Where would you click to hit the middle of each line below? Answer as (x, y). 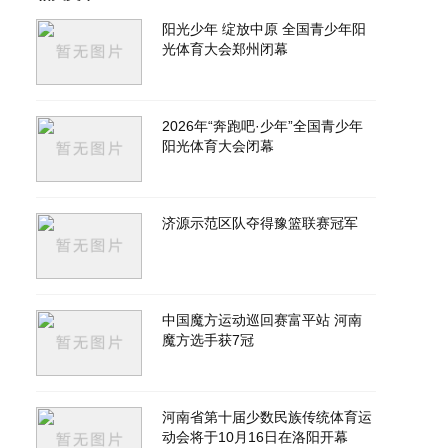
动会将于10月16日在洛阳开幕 (255, 437)
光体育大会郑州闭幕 (225, 49)
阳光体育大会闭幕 (218, 146)
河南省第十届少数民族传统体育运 (267, 417)
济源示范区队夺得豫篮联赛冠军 (260, 223)
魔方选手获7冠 (208, 340)
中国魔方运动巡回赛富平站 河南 (262, 320)
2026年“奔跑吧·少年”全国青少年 (262, 126)
